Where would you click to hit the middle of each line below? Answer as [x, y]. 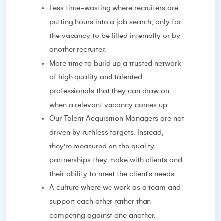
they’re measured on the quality [102, 146]
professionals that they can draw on [109, 91]
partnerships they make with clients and [116, 160]
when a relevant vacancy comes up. [109, 105]
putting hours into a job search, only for [115, 22]
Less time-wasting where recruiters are [114, 8]
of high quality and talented [96, 77]
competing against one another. [102, 215]
